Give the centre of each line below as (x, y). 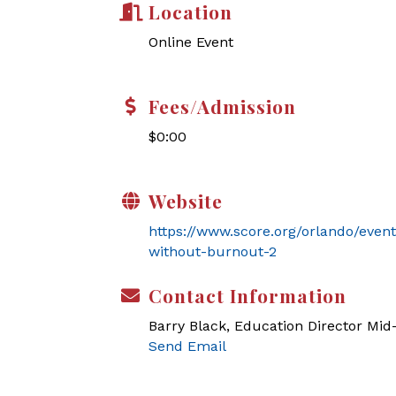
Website (186, 201)
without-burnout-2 (213, 251)
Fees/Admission (222, 106)
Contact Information (247, 295)
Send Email (187, 346)
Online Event (191, 42)
